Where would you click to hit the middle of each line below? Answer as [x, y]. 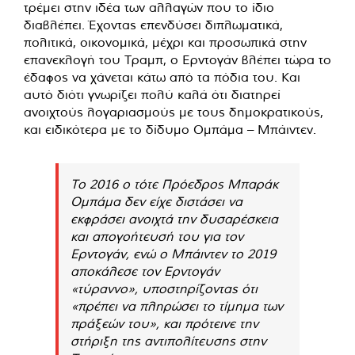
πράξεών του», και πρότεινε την [164, 323]
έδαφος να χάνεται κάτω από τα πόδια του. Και [162, 76]
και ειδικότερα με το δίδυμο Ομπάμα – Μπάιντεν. [170, 129]
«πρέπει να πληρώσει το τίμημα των [177, 305]
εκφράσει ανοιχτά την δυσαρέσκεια [174, 218]
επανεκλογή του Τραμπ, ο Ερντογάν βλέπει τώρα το [177, 59]
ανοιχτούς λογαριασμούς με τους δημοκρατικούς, [174, 111]
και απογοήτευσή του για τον [157, 236]
